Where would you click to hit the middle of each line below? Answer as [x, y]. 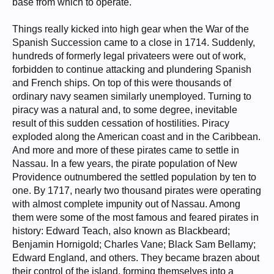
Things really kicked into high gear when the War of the [131, 29]
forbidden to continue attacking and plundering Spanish [132, 70]
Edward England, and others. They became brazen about [136, 258]
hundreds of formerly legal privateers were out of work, [129, 56]
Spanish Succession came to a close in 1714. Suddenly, [134, 43]
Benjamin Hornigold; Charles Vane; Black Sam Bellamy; [134, 245]
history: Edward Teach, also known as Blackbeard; [121, 231]
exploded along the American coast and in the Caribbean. [136, 137]
